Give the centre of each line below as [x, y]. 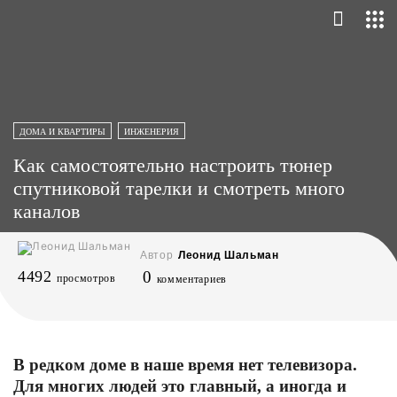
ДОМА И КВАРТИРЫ [62, 132]
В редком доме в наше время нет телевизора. [185, 365]
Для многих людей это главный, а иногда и [180, 386]
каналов [47, 211]
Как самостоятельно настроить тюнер [173, 165]
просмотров [86, 278]
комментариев [191, 279]
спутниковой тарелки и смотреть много [179, 188]
